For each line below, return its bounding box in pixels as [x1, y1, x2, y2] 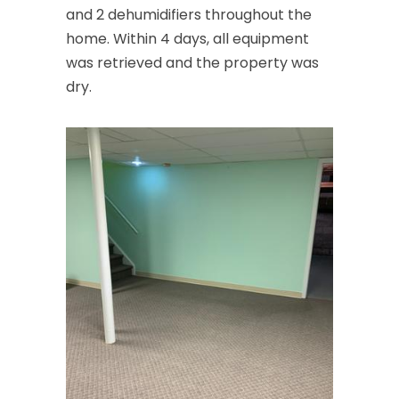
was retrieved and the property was [66, 53, 319, 73]
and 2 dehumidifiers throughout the [66, 4, 312, 25]
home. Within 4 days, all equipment [66, 28, 309, 49]
